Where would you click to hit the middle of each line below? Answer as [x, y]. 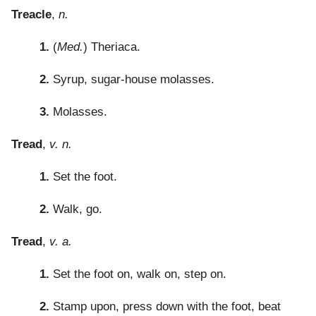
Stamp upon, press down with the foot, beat [165, 307]
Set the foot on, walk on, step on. [138, 274]
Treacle [31, 15]
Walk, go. [76, 209]
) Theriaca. [112, 47]
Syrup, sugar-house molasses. [132, 80]
